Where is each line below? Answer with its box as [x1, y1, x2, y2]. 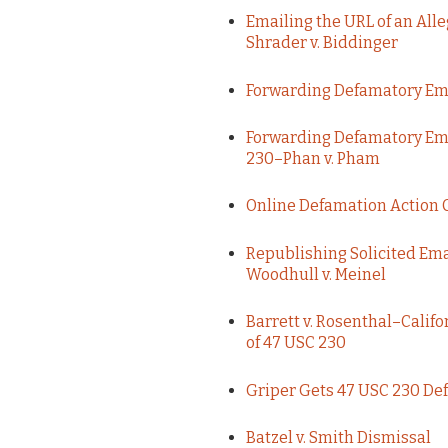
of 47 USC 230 [245, 333, 346, 353]
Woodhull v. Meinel [245, 264, 386, 284]
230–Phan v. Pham [245, 148, 380, 168]
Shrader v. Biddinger [245, 33, 398, 53]
